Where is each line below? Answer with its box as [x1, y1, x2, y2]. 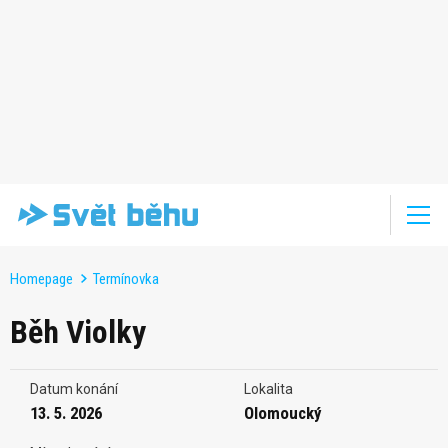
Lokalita [244, 380, 293, 397]
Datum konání [30, 380, 118, 397]
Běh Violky [10, 312, 146, 351]
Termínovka [93, 269, 159, 288]
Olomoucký [244, 402, 321, 423]
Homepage [10, 269, 73, 288]
